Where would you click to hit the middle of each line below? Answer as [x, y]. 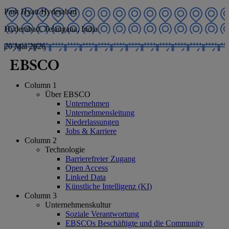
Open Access [87, 168]
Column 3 [41, 195]
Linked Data [86, 177]
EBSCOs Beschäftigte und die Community [135, 223]
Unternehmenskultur [78, 204]
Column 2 [41, 140]
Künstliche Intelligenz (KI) [109, 186]
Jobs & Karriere [91, 131]
